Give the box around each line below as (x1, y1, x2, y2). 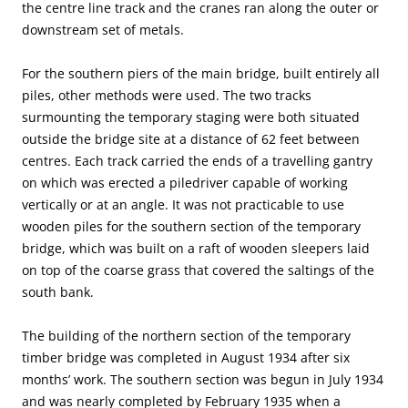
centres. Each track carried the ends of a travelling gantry (22, 152, 372, 170)
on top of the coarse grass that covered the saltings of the (22, 261, 374, 280)
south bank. (22, 283, 94, 301)
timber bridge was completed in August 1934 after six (22, 349, 350, 367)
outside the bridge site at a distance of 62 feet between (22, 130, 360, 148)
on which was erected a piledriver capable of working (22, 174, 348, 192)
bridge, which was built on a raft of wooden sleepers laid (22, 240, 370, 258)
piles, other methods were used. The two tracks (22, 87, 311, 105)
